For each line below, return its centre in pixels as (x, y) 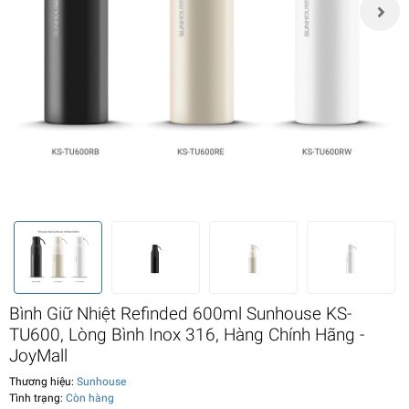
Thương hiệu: (42, 381)
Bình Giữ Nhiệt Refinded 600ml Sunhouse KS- (180, 313)
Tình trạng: (37, 398)
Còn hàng (90, 398)
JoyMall (38, 355)
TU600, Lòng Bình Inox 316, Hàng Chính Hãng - (187, 334)
